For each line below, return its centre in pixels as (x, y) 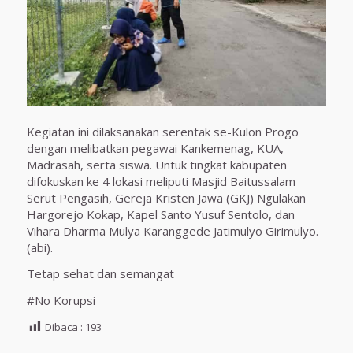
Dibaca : (63, 327)
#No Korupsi (61, 301)
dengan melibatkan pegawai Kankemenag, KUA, (155, 148)
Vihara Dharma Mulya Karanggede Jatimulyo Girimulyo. (172, 230)
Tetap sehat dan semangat (100, 274)
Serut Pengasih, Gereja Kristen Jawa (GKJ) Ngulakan (166, 197)
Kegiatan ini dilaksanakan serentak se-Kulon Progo (162, 131)
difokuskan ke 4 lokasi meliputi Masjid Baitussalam (161, 181)
